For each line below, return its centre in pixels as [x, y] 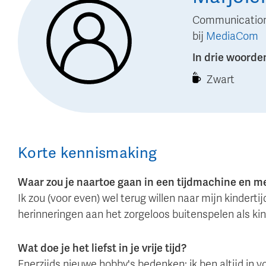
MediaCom [232, 36]
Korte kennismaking [88, 153]
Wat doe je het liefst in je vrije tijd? [102, 248]
